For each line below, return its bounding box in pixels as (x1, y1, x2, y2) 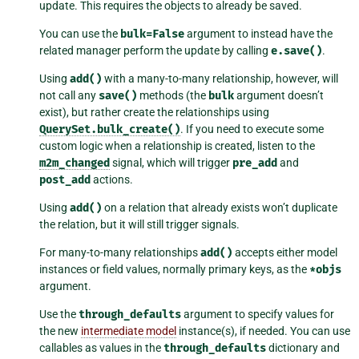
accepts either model (232, 246, 338, 260)
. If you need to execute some (180, 123, 325, 136)
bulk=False (120, 27, 185, 42)
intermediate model (81, 325, 177, 338)
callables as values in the (39, 341, 164, 355)
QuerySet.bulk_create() (39, 123, 181, 137)
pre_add (232, 156, 278, 171)
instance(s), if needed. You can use (176, 325, 351, 338)
